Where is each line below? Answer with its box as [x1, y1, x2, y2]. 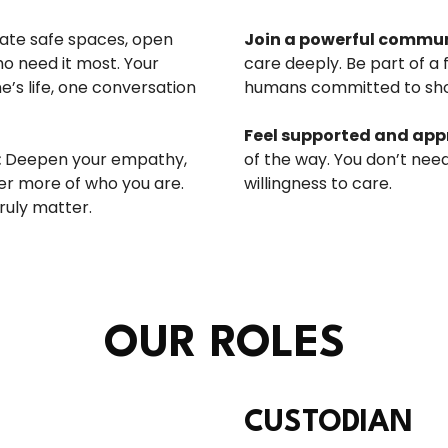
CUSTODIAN [244, 409, 413, 438]
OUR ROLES [103, 322, 345, 367]
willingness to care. [244, 172, 392, 195]
